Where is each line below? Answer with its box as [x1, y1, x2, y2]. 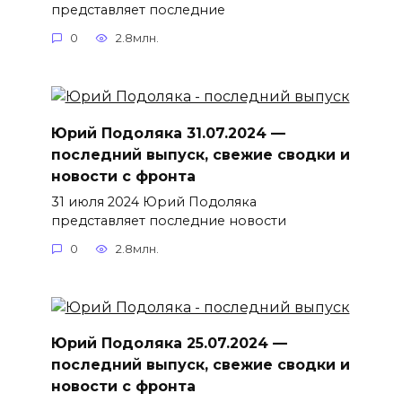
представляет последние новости [50, 212, 286, 229]
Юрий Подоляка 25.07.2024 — [50, 335, 287, 353]
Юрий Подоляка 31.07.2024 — [50, 124, 285, 142]
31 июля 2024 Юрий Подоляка [50, 193, 257, 210]
